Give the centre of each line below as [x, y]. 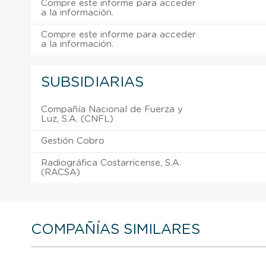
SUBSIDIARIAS [92, 82]
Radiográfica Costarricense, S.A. [111, 163]
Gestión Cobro [73, 141]
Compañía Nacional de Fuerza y [112, 109]
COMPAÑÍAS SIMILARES [115, 229]
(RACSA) [61, 172]
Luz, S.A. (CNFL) [77, 119]
